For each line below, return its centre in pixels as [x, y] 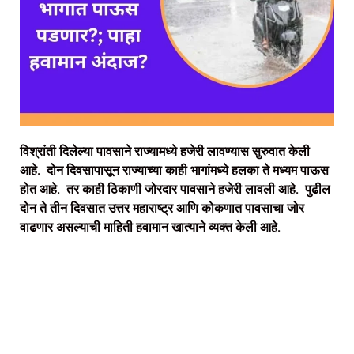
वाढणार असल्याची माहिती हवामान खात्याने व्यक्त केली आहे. [152, 227]
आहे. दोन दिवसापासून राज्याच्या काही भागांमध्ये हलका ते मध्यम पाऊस [174, 170]
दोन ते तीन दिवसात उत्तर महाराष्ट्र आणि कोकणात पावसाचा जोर [162, 208]
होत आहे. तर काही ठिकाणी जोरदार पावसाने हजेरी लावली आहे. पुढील [175, 189]
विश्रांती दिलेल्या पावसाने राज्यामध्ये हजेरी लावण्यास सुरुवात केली [165, 151]
